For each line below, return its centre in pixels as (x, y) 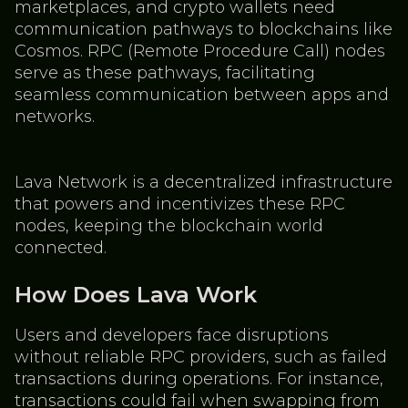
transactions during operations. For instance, (199, 379)
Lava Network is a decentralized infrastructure (204, 182)
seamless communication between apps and (202, 95)
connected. (61, 248)
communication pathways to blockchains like (204, 29)
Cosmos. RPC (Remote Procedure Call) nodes (200, 51)
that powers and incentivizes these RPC (180, 204)
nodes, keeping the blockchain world (169, 226)
